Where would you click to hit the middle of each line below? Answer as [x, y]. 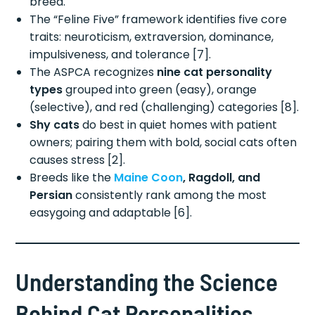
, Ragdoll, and [222, 178]
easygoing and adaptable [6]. [111, 213]
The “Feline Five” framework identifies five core [159, 20]
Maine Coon [149, 178]
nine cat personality [215, 72]
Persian [51, 195]
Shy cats [55, 125]
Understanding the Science [147, 282]
